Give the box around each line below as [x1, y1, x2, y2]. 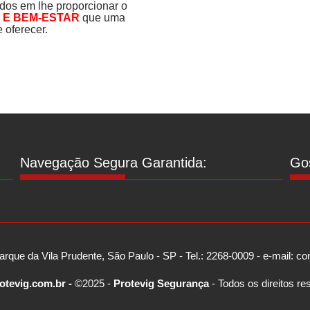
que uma [79, 11, 125, 24]
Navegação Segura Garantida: [19, 154, 207, 170]
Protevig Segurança [113, 277, 209, 289]
